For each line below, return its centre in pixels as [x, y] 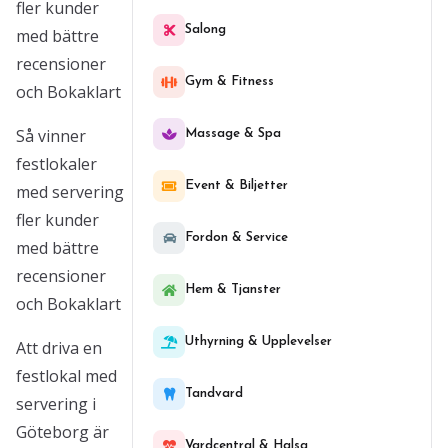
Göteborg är [62, 432]
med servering [70, 192]
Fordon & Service [236, 237]
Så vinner [51, 136]
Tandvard [214, 393]
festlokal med [66, 376]
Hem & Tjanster [233, 289]
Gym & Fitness [229, 81]
